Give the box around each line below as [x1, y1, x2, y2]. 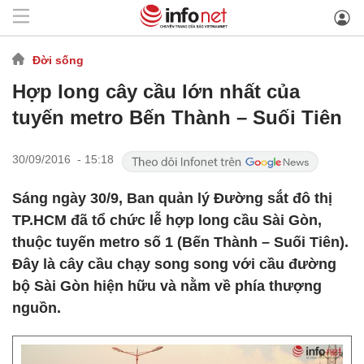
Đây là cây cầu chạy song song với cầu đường [12, 256, 336, 272]
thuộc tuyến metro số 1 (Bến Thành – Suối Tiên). [12, 234, 349, 250]
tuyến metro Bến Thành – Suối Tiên [12, 106, 342, 128]
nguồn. [12, 300, 61, 316]
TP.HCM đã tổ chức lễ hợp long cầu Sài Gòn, [12, 212, 322, 228]
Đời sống [32, 53, 84, 67]
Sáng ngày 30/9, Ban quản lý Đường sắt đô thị [12, 190, 332, 206]
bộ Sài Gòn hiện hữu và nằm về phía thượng [12, 278, 322, 294]
